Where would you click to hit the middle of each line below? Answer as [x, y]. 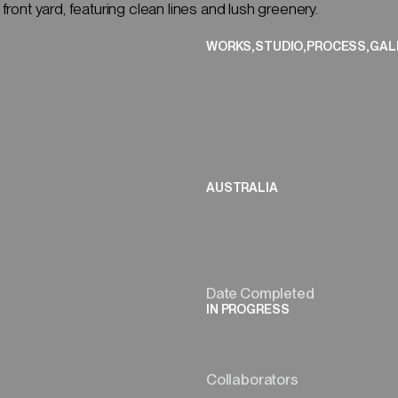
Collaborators [252, 380]
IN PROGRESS [248, 309]
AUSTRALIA [242, 187]
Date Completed [260, 293]
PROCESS [337, 47]
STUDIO [279, 47]
